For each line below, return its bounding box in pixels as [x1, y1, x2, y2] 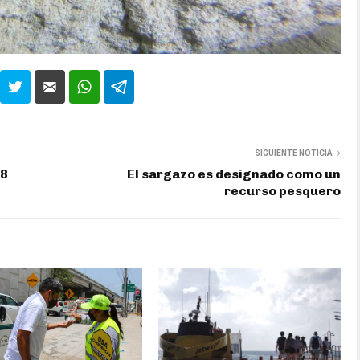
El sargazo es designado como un [127, 166, 341, 182]
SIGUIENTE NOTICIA [255, 148, 333, 157]
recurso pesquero [224, 182, 341, 198]
